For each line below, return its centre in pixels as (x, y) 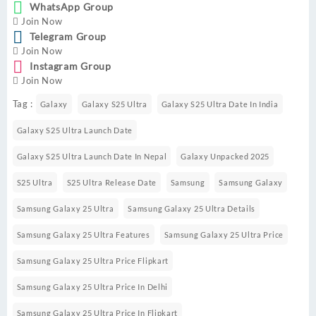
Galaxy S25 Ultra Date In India (220, 104)
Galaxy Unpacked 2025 (225, 157)
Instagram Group (71, 66)
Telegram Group (68, 37)
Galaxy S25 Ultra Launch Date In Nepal (92, 157)
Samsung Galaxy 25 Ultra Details (192, 209)
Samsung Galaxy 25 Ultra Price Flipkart (93, 261)
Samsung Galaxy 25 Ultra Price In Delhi (92, 287)
